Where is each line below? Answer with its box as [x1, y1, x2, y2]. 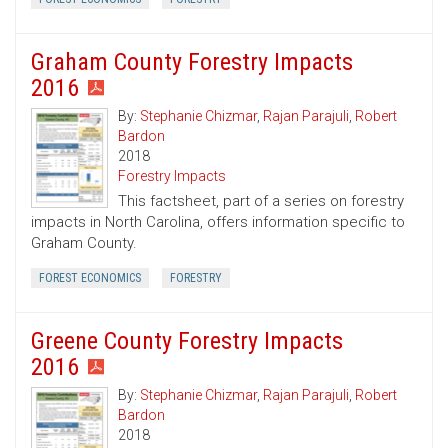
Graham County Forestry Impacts [31, 48, 353, 77]
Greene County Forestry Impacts [31, 327, 343, 356]
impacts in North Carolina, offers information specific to [31, 213, 405, 232]
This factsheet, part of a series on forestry [118, 192, 404, 211]
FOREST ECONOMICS [39, 271, 141, 286]
